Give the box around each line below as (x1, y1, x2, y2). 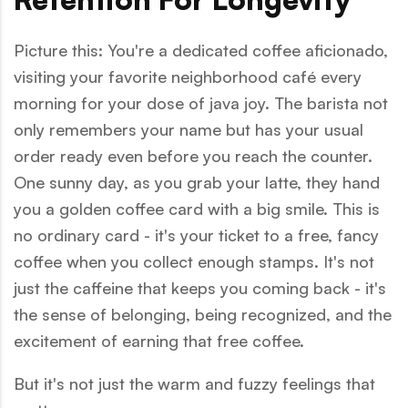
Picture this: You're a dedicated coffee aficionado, (14, 39, 388, 60)
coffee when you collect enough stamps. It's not (14, 250, 374, 271)
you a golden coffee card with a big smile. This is (14, 198, 380, 219)
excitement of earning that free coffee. (14, 330, 304, 351)
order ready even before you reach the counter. (14, 145, 372, 166)
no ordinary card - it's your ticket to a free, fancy (14, 224, 379, 245)
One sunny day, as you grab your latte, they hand (14, 171, 380, 192)
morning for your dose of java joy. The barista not (14, 92, 388, 113)
